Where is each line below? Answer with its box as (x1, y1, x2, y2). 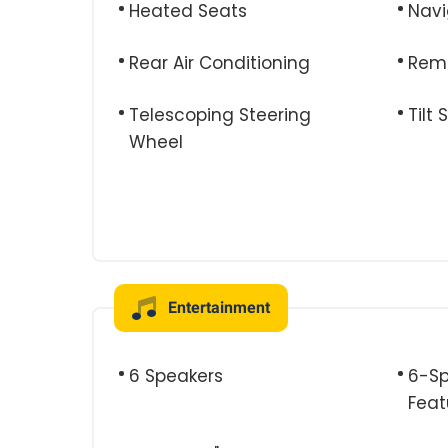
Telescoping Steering (129, 103, 311, 127)
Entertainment (168, 298, 270, 317)
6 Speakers (129, 364, 223, 388)
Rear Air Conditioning (129, 51, 310, 75)
